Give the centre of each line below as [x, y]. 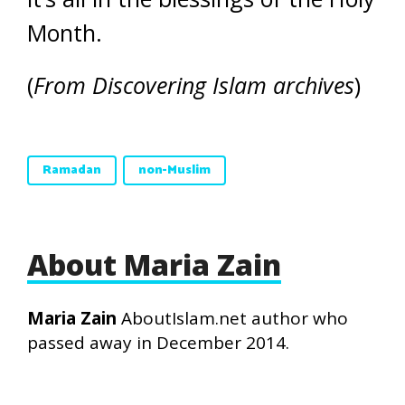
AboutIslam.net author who [232, 319]
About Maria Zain [154, 265]
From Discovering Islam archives [194, 85]
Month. [65, 33]
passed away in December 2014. [158, 343]
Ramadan [72, 171]
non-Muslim [174, 171]
